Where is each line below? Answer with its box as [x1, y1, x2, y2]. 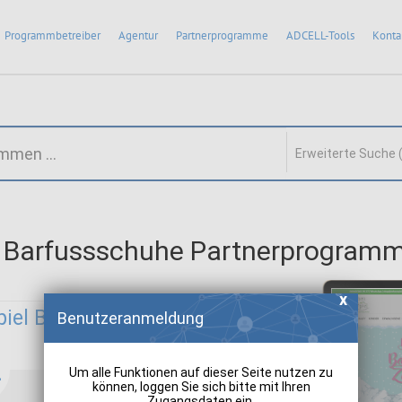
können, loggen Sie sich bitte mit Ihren [92, 379, 310, 394]
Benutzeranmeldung [57, 308, 204, 328]
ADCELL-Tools [286, 28, 354, 43]
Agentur [118, 28, 158, 43]
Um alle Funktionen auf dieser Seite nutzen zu [69, 364, 333, 380]
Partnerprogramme [176, 28, 268, 43]
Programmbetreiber [4, 28, 100, 43]
